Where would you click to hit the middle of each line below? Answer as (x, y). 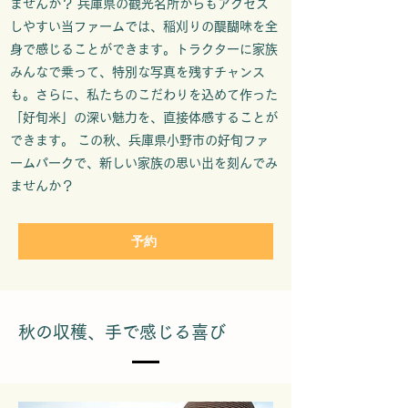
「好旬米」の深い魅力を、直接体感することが (144, 117)
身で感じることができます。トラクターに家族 (144, 49)
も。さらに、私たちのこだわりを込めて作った (144, 95)
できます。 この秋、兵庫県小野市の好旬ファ (139, 140)
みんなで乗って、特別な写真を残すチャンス (138, 72)
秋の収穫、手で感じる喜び (122, 332)
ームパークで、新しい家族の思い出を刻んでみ (144, 163)
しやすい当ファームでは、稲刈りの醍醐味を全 (144, 26)
